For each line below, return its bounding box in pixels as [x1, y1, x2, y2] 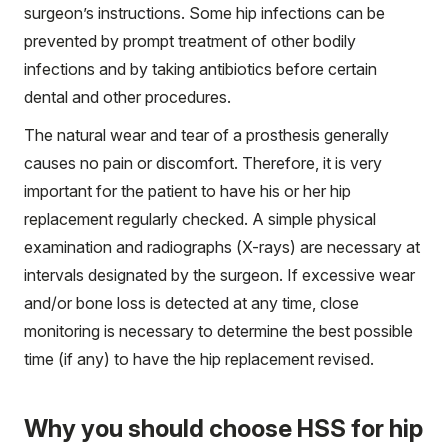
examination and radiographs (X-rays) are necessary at [24, 237, 420, 258]
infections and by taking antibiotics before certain [24, 59, 377, 80]
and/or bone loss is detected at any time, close [24, 293, 359, 314]
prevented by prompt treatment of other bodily [24, 31, 356, 52]
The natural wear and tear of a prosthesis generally [24, 125, 389, 146]
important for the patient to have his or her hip [24, 181, 351, 202]
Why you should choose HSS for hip [24, 414, 423, 444]
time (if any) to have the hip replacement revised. [24, 349, 374, 370]
